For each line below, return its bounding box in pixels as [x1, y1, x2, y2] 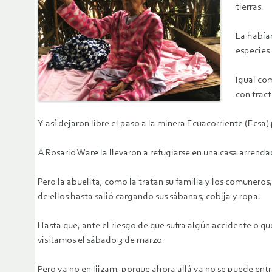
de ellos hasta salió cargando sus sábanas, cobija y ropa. [38, 192, 260, 202]
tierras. [236, 2, 263, 13]
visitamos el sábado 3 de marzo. [38, 236, 165, 246]
